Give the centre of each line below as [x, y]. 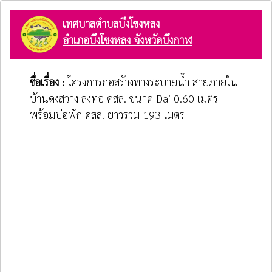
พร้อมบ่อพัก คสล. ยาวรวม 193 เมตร [107, 115]
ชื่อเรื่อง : [49, 82]
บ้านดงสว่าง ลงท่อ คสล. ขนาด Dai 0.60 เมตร [124, 98]
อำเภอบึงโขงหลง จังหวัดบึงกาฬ [127, 40]
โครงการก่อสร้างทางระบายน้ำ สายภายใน [152, 82]
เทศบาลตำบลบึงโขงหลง [111, 23]
